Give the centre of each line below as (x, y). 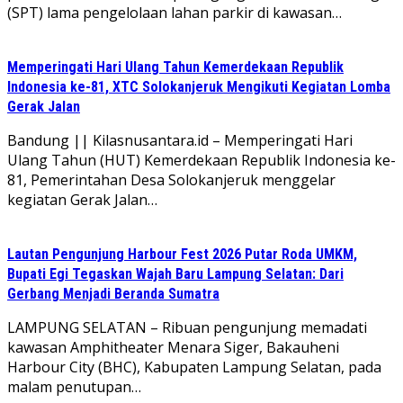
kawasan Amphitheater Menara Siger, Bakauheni (173, 347)
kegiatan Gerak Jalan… (82, 199)
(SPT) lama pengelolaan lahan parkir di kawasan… (175, 12)
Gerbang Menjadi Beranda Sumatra (113, 293)
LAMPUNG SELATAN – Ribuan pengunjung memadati (187, 327)
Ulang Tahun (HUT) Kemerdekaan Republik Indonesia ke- (201, 160)
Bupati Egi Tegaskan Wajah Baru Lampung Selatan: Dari (175, 273)
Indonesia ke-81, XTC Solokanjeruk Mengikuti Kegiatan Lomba (199, 86)
